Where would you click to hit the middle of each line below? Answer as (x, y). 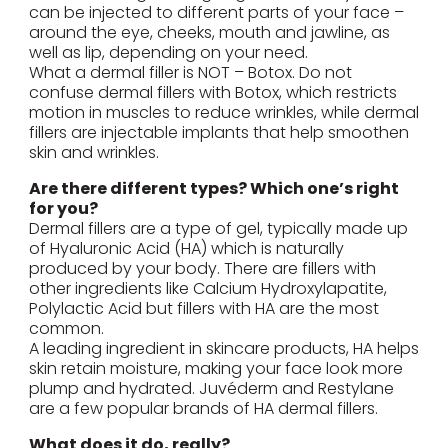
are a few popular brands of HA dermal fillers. (203, 409)
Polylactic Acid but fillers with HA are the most (203, 309)
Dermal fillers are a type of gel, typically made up (218, 229)
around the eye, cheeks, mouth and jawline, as (209, 33)
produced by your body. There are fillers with (202, 269)
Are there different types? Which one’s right (213, 189)
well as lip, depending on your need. (168, 53)
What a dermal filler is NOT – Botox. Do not (190, 73)
